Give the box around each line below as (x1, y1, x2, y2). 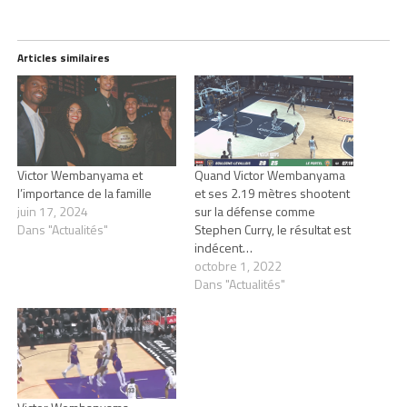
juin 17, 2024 (16, 201, 88, 221)
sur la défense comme (194, 201, 315, 221)
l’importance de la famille (16, 183, 152, 203)
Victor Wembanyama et (16, 164, 143, 184)
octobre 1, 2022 (194, 255, 282, 275)
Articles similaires (16, 48, 110, 66)
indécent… (194, 237, 253, 257)
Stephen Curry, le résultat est (194, 219, 351, 239)
